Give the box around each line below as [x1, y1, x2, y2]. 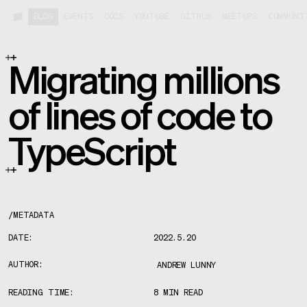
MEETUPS [221, 12, 257, 21]
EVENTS [63, 12, 94, 21]
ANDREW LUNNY [157, 262, 217, 270]
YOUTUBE [134, 12, 169, 21]
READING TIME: [8, 288, 75, 297]
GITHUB [180, 12, 211, 21]
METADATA [12, 212, 54, 220]
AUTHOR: [8, 261, 43, 269]
